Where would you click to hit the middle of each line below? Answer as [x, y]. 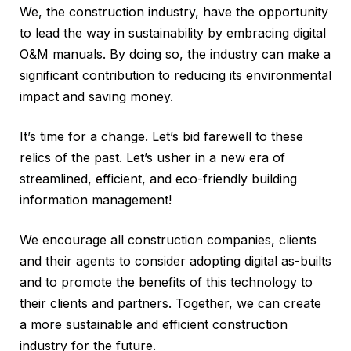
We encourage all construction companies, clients [168, 239]
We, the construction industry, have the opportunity [174, 11]
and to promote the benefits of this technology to [166, 282]
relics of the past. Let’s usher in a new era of [152, 157]
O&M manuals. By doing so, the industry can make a [175, 54]
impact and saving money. [96, 96]
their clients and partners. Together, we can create [170, 303]
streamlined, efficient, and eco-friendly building [158, 178]
